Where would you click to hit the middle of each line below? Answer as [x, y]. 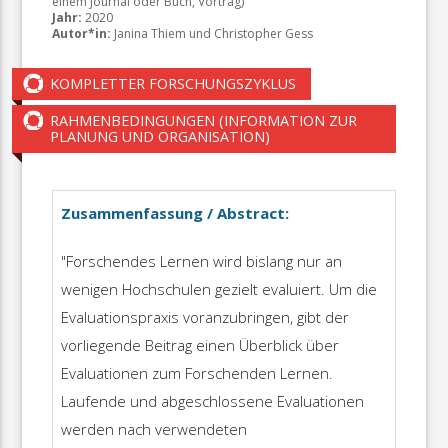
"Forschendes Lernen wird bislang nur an [201, 260]
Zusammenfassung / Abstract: [174, 212]
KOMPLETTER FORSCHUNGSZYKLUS [173, 84]
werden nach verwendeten [153, 428]
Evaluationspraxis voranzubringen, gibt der [204, 316]
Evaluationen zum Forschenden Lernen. [196, 372]
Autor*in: [82, 34]
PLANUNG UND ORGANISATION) [160, 137]
